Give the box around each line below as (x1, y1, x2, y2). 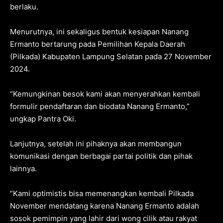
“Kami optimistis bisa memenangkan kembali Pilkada (10, 188, 194, 198)
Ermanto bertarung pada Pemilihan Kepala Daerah (10, 39, 185, 49)
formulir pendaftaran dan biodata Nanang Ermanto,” (10, 101, 190, 111)
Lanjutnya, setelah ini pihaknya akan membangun (10, 138, 182, 148)
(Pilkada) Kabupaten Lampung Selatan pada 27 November (10, 51, 212, 61)
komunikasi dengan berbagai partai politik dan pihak (10, 151, 193, 161)
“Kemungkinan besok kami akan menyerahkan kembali (10, 89, 200, 99)
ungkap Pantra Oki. (10, 113, 76, 123)
